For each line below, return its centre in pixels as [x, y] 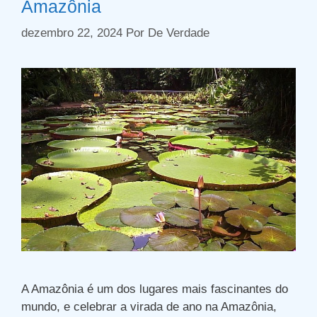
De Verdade [179, 33]
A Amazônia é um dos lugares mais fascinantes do [155, 289]
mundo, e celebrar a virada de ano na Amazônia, [149, 307]
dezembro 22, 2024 [72, 33]
